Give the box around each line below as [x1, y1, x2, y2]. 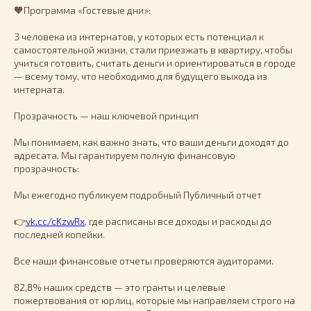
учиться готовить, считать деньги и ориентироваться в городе [14, 56, 296, 69]
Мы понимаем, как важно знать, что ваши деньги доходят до [14, 135, 289, 148]
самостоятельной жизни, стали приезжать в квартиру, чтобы [14, 43, 292, 56]
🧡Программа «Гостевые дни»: [14, 3, 151, 16]
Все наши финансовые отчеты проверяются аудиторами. [14, 254, 274, 267]
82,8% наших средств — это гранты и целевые [14, 280, 226, 293]
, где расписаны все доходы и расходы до [85, 215, 271, 227]
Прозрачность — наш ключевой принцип [14, 109, 199, 121]
